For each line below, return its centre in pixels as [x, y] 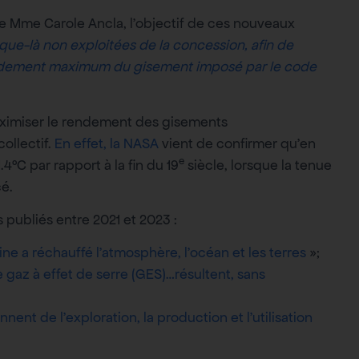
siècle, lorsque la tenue [258, 165]
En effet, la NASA [105, 143]
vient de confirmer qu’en [237, 143]
